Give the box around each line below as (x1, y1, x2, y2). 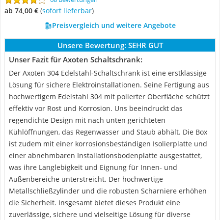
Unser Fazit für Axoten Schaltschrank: (9, 55, 142, 64)
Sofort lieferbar (46, 6, 92, 15)
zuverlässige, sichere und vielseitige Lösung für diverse (9, 210, 191, 219)
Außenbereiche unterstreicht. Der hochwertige (9, 174, 163, 184)
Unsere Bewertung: (57, 40, 126, 50)
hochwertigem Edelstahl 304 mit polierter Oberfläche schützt (9, 92, 210, 101)
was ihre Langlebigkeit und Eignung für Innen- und (9, 163, 177, 172)
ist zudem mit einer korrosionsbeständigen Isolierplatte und (9, 139, 207, 148)
